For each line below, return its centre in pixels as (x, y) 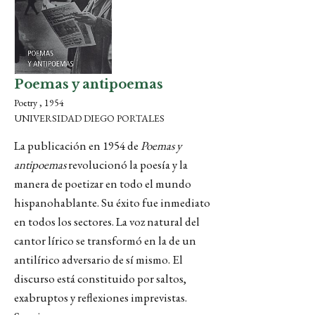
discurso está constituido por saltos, (100, 278)
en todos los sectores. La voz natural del (107, 221)
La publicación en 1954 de (77, 146)
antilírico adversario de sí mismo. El (98, 259)
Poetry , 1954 (39, 103)
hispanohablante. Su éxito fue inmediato (112, 202)
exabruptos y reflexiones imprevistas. (101, 297)
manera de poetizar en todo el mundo (103, 184)
